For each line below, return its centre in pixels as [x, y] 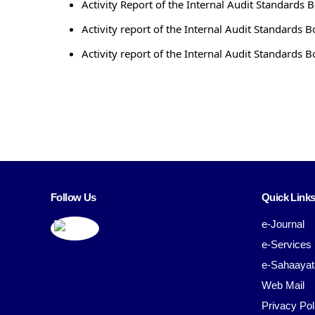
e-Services [287, 245]
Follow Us [73, 198]
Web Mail [283, 285]
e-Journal [283, 224]
